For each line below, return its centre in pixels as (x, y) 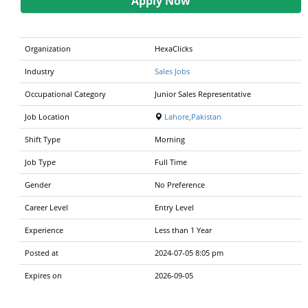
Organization (48, 48)
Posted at (42, 252)
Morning (170, 139)
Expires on (43, 275)
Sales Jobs (172, 71)
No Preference (180, 184)
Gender (38, 184)
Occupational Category (65, 93)
